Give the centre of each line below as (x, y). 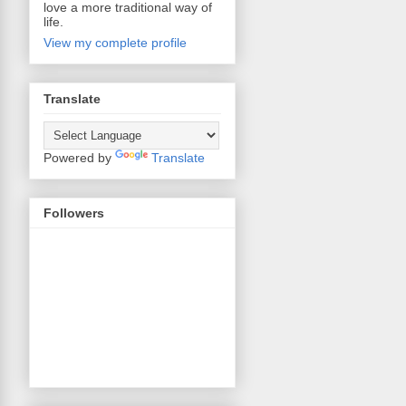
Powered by (79, 157)
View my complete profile (115, 43)
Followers (74, 213)
